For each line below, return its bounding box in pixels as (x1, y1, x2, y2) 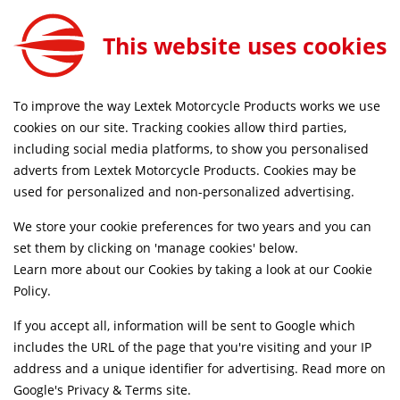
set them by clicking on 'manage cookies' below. (13, 239, 298, 256)
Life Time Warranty (285, 171, 382, 187)
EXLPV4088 (27, 37, 83, 49)
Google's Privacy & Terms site (13, 381, 187, 398)
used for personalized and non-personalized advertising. (13, 183, 354, 200)
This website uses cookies (103, 30, 387, 61)
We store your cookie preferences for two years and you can (13, 218, 371, 235)
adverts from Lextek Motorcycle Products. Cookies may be (13, 162, 356, 179)
